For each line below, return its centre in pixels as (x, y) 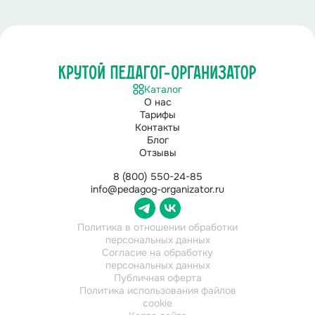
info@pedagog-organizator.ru (157, 189)
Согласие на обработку (157, 252)
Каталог (163, 89)
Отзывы (157, 152)
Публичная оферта (157, 277)
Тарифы (157, 114)
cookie (157, 303)
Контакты (157, 127)
